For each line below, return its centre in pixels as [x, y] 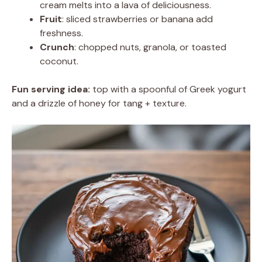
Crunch [57, 47]
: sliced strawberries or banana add [137, 19]
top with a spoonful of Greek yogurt [168, 89]
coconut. [59, 61]
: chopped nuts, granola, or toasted [150, 47]
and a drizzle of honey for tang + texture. [99, 103]
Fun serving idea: [51, 89]
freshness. [61, 33]
